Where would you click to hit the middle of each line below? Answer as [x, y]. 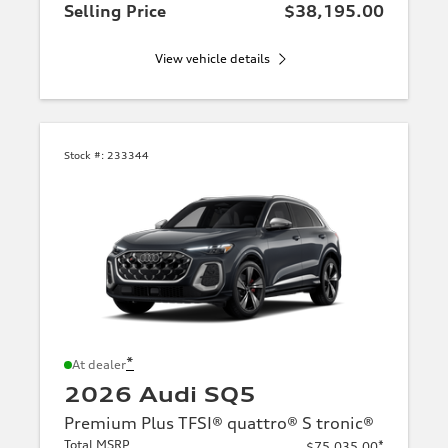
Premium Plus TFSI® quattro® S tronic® [219, 422]
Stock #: [84, 155]
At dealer [99, 364]
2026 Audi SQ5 [160, 394]
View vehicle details [212, 59]
